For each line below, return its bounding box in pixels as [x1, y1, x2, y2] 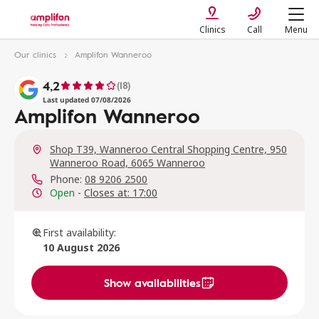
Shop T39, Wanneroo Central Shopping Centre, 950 [50, 142, 287, 156]
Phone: [50, 172, 82, 186]
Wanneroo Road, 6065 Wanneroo [50, 156, 205, 169]
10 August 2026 [43, 241, 120, 254]
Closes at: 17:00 [84, 186, 157, 199]
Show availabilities [104, 273, 201, 291]
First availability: [43, 226, 116, 239]
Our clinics [14, 48, 56, 61]
